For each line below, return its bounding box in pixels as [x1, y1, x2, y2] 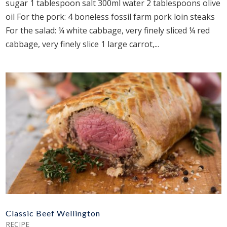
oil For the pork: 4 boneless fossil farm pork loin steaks [6, 11, 219, 23]
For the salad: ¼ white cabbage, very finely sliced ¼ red [6, 25, 210, 36]
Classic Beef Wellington [6, 208, 101, 218]
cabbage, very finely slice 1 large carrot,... [6, 39, 160, 50]
